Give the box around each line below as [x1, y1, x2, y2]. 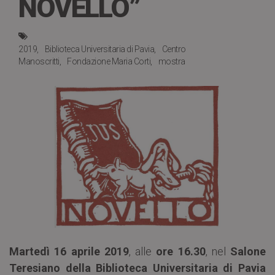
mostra [158, 56, 185, 66]
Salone [230, 245, 266, 258]
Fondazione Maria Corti [67, 56, 150, 66]
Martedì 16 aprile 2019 [9, 245, 129, 258]
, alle [128, 245, 157, 258]
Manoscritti [18, 56, 60, 66]
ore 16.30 [156, 245, 206, 258]
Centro [161, 44, 186, 54]
